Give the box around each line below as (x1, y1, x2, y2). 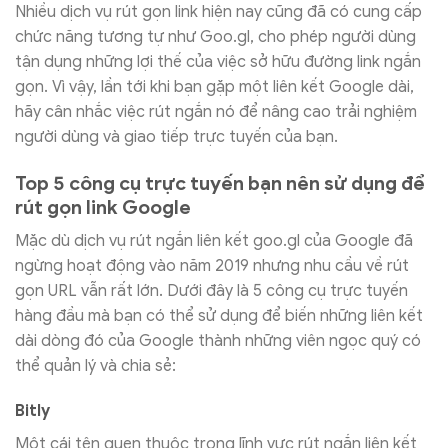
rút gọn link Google (15, 195, 191, 219)
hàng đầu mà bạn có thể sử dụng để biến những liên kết (15, 305, 423, 326)
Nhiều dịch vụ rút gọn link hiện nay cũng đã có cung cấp (15, 2, 422, 23)
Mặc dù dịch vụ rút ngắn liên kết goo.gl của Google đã (15, 230, 413, 251)
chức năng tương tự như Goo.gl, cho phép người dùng (15, 27, 416, 48)
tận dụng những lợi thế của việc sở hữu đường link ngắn (15, 52, 421, 73)
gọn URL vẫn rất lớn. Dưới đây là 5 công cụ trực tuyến (15, 280, 408, 301)
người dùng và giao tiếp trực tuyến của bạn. (15, 127, 338, 148)
